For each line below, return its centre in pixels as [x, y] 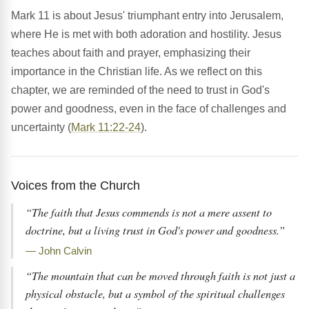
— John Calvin [59, 251]
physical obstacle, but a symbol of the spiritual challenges [155, 294]
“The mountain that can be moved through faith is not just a [160, 276]
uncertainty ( [41, 128]
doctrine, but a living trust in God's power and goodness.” [155, 230]
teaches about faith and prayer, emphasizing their [131, 53]
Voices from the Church [76, 186]
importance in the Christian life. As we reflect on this [137, 72]
